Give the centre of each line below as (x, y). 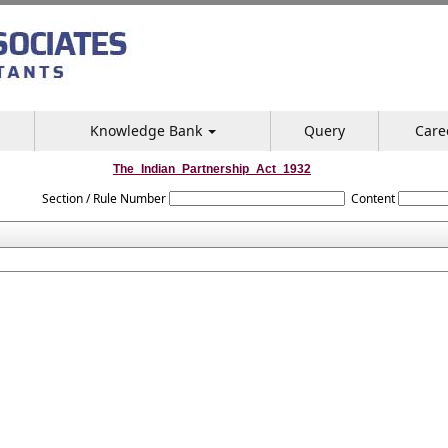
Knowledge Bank (147, 130)
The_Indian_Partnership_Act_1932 (212, 169)
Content (373, 198)
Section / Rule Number (103, 198)
